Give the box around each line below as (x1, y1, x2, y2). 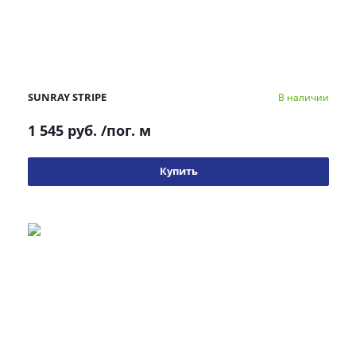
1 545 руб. (28, 121, 97, 140)
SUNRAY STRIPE (28, 90, 106, 104)
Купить (159, 164, 198, 178)
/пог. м (101, 121, 151, 140)
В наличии (278, 90, 329, 104)
